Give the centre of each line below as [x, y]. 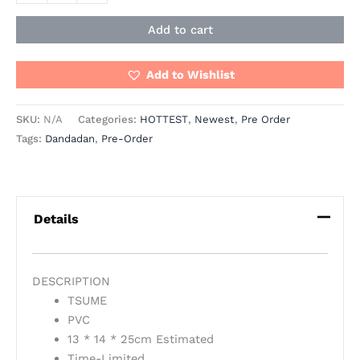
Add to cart [180, 29]
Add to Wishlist [190, 74]
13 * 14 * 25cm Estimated [140, 340]
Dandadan [70, 139]
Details [56, 219]
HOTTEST [164, 120]
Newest [215, 120]
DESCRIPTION [71, 282]
